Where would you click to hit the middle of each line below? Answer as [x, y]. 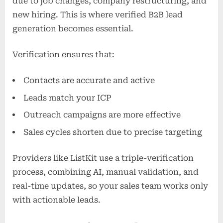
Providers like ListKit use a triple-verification [103, 158]
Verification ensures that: [63, 55]
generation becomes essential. [73, 29]
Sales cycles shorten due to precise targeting [113, 132]
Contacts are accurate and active [89, 81]
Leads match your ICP [67, 98]
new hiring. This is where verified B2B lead [98, 15]
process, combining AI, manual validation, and [106, 172]
